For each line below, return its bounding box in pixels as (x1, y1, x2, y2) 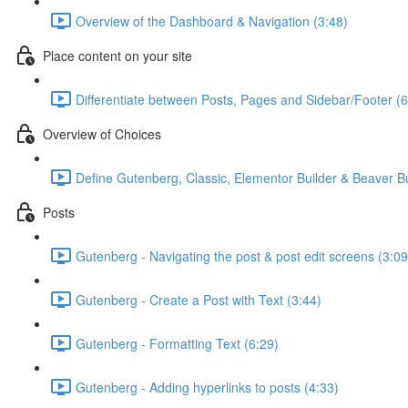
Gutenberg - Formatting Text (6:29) (76, 333, 279, 352)
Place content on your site (43, 46, 192, 65)
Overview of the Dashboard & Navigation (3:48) (76, 11, 348, 30)
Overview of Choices (43, 124, 161, 143)
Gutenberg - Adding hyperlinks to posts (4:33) (76, 377, 339, 396)
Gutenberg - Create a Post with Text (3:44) (76, 290, 321, 309)
